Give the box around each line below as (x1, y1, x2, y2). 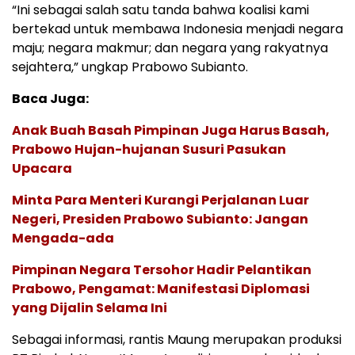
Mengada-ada (12, 228, 114, 247)
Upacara (12, 158, 72, 177)
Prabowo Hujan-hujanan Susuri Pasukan (12, 139, 286, 158)
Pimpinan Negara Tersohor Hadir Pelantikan (12, 260, 311, 279)
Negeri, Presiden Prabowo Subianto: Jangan (12, 209, 308, 228)
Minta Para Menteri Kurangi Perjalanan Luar (12, 190, 309, 209)
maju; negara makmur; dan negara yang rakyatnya (12, 38, 328, 57)
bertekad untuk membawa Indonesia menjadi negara (12, 19, 343, 38)
